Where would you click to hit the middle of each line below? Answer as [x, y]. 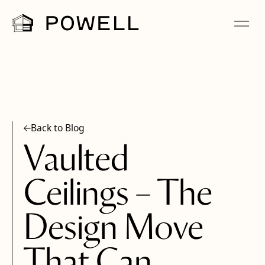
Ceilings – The [118, 195]
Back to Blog [57, 128]
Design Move [114, 230]
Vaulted [77, 161]
